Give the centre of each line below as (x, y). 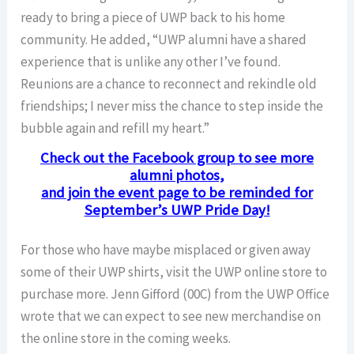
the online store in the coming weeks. (126, 338)
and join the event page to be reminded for (177, 192)
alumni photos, (177, 175)
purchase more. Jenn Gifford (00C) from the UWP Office (175, 294)
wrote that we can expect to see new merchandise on (171, 316)
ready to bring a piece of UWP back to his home (153, 18)
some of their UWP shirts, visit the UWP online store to (174, 272)
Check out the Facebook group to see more (177, 157)
